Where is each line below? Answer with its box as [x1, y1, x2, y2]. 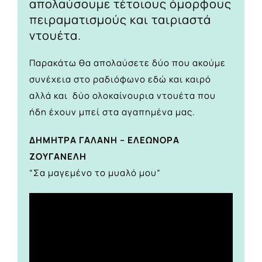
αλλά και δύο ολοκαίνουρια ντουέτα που [29, 89, 216, 102]
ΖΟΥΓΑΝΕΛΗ [29, 150, 87, 163]
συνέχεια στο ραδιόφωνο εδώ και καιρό [29, 73, 211, 86]
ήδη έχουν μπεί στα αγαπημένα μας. [29, 106, 195, 119]
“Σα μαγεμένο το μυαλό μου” [29, 167, 161, 180]
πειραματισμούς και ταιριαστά [29, 12, 211, 28]
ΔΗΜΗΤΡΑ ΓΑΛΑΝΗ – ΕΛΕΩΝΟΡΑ [29, 134, 180, 147]
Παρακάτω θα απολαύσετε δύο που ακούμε [29, 57, 226, 70]
